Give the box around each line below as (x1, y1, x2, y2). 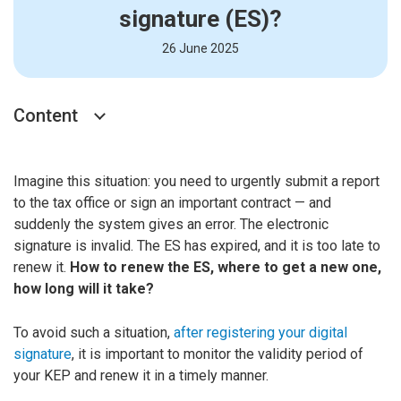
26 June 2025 (162, 41, 239, 55)
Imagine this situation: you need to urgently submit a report (13, 173, 380, 190)
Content (13, 105, 78, 126)
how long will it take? (13, 280, 154, 297)
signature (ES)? (119, 5, 282, 32)
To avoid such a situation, (13, 324, 174, 341)
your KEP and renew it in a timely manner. (13, 367, 269, 384)
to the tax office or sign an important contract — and (13, 194, 331, 211)
